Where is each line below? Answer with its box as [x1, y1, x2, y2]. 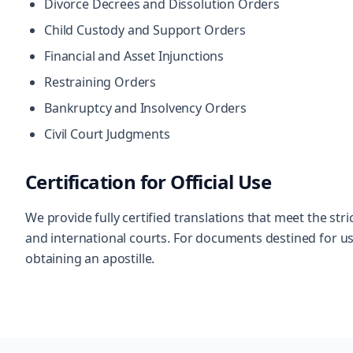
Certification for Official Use [25, 169, 271, 195]
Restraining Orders [44, 73, 157, 91]
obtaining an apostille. [25, 250, 155, 267]
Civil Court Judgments [44, 125, 170, 143]
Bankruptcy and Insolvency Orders [44, 99, 247, 117]
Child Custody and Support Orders [44, 21, 246, 39]
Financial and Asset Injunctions [44, 47, 225, 65]
